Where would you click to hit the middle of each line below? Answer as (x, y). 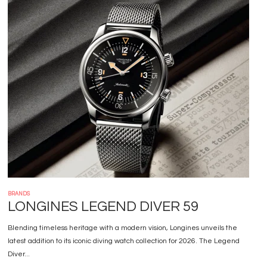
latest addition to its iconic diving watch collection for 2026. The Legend (123, 241)
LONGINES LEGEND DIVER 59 (103, 207)
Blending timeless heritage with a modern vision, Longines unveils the (122, 228)
